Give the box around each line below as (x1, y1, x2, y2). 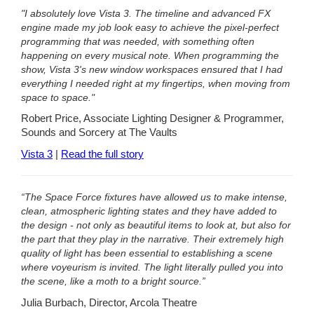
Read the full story (61, 148, 144, 160)
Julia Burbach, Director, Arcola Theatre (21, 296, 197, 308)
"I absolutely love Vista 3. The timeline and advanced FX (21, 7, 271, 19)
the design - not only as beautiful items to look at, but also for (21, 219, 291, 231)
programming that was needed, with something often (21, 35, 254, 47)
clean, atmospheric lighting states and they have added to (21, 205, 277, 217)
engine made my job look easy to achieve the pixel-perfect (21, 21, 279, 33)
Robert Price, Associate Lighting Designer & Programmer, (21, 113, 284, 125)
